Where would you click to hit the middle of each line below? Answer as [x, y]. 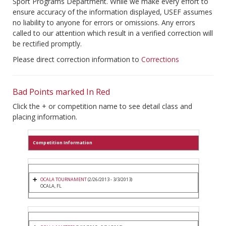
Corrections [160, 60]
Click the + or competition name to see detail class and [102, 106]
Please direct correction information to [77, 60]
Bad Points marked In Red [61, 92]
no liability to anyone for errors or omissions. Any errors [104, 23]
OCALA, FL [51, 186]
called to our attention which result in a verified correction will [113, 33]
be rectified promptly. [47, 44]
